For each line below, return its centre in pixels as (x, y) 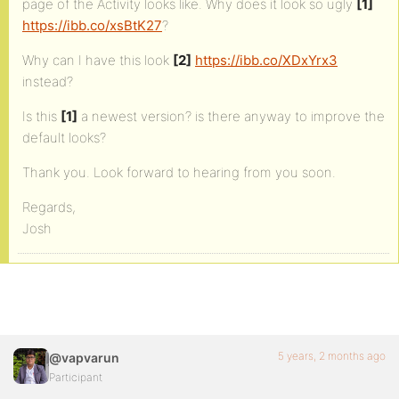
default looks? (64, 138)
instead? (48, 81)
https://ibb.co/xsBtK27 (92, 25)
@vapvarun (84, 358)
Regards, (49, 207)
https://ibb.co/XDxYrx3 (266, 60)
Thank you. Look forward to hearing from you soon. (179, 172)
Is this (41, 116)
